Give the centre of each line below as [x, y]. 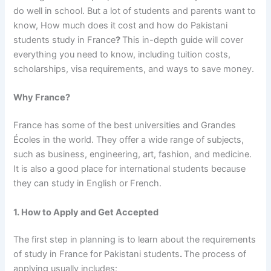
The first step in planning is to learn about [100, 240]
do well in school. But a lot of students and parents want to [135, 11]
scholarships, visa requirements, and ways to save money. [134, 69]
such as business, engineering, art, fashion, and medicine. [133, 155]
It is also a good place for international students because [130, 169]
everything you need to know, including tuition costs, [122, 54]
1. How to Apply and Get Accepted [86, 212]
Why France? [42, 98]
